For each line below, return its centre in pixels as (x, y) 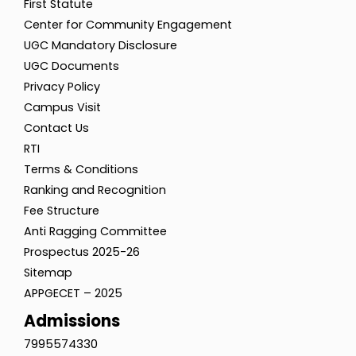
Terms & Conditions (81, 170)
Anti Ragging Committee (95, 232)
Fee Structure (62, 211)
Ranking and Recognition (95, 190)
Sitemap (48, 273)
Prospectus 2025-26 (82, 252)
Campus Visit (62, 108)
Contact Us (56, 128)
